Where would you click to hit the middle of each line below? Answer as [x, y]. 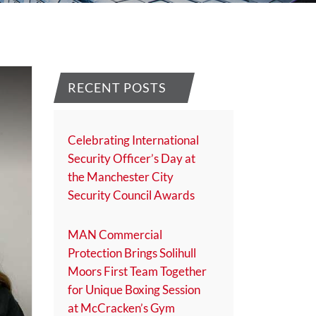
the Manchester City [121, 177]
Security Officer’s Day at [132, 158]
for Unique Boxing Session [134, 290]
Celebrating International [133, 140]
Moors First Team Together [137, 271]
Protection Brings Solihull [132, 253]
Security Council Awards [131, 195]
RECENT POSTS [117, 87]
